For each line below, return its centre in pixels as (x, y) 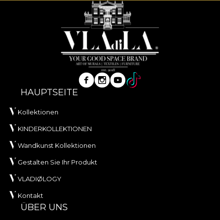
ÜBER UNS (44, 207)
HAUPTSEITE (49, 92)
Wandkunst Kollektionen (57, 145)
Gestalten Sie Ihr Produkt (57, 162)
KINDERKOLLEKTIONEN (55, 128)
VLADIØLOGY (40, 179)
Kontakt (30, 195)
